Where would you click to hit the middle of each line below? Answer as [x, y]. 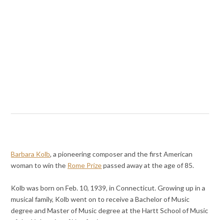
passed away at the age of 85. [148, 165]
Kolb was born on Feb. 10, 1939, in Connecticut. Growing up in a [108, 188]
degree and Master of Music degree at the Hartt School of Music [110, 211]
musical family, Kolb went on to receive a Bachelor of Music [100, 199]
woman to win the [39, 165]
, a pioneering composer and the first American [122, 154]
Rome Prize [85, 165]
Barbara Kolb [31, 154]
